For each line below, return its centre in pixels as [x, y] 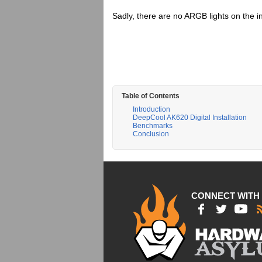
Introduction [151, 109]
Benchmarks [153, 126]
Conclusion [151, 134]
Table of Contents [151, 96]
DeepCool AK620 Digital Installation [190, 118]
